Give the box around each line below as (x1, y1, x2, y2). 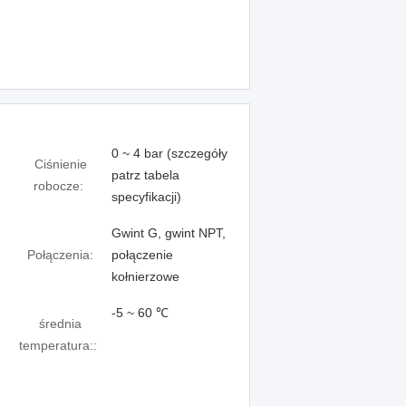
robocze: (33, 179, 83, 193)
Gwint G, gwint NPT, (111, 226, 226, 240)
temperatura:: (19, 338, 97, 353)
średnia (39, 316, 82, 331)
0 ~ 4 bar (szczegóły (111, 146, 227, 160)
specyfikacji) (111, 189, 181, 204)
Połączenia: (27, 247, 93, 262)
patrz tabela (111, 168, 179, 182)
